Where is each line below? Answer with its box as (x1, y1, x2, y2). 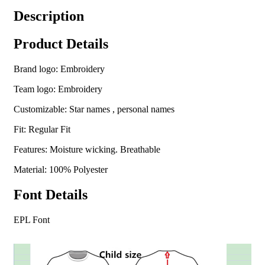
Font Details (14, 187, 88, 203)
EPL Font (14, 215, 50, 225)
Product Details (14, 36, 108, 52)
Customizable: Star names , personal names (14, 104, 174, 115)
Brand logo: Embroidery (14, 64, 105, 75)
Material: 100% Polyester (14, 164, 108, 175)
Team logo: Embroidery (14, 84, 102, 95)
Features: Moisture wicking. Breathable (14, 144, 160, 155)
